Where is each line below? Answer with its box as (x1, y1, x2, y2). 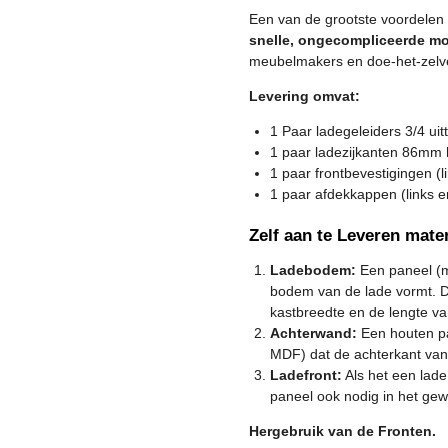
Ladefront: (270, 366, 342, 383)
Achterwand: (270, 324, 357, 341)
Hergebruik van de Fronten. (249, 422, 436, 439)
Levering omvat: (249, 87, 360, 104)
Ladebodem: (270, 261, 356, 278)
